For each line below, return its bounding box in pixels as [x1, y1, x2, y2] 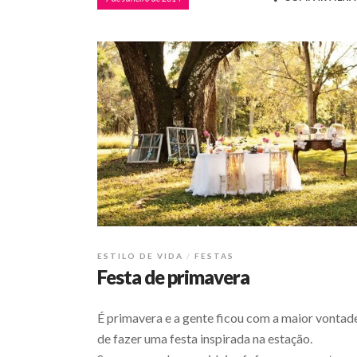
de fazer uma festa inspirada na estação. [97, 331, 312, 347]
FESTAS [194, 251, 234, 261]
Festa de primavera [97, 265, 249, 289]
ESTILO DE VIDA [97, 251, 183, 261]
